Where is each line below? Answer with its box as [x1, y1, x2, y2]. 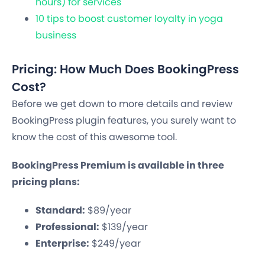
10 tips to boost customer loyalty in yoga [35, 11, 223, 25]
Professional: [35, 219, 99, 234]
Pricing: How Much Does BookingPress [12, 60, 239, 77]
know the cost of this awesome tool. [12, 130, 177, 144]
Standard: [35, 203, 85, 217]
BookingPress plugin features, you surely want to [12, 113, 236, 127]
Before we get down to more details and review [12, 96, 232, 111]
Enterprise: [35, 236, 89, 250]
